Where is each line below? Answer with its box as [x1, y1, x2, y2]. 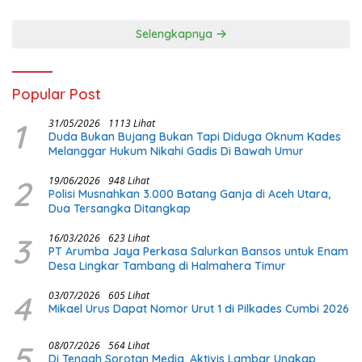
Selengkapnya [135, 27, 216, 42]
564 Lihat [108, 339, 149, 353]
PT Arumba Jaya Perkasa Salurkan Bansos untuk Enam [48, 244, 348, 259]
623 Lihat [108, 231, 149, 246]
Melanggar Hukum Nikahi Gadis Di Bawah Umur [48, 144, 304, 159]
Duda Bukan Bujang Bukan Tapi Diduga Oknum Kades [48, 129, 341, 145]
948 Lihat [108, 174, 149, 188]
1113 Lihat [108, 116, 155, 131]
